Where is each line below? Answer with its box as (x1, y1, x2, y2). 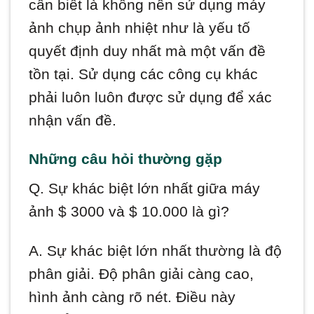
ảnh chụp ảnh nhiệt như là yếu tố (29, 19, 251, 36)
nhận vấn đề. (29, 111, 117, 128)
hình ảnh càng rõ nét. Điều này (29, 289, 236, 306)
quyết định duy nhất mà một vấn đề (29, 42, 266, 59)
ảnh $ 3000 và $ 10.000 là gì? (29, 203, 230, 220)
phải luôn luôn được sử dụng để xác (29, 88, 273, 105)
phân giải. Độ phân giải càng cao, (29, 266, 254, 282)
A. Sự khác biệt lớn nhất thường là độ (29, 243, 282, 259)
